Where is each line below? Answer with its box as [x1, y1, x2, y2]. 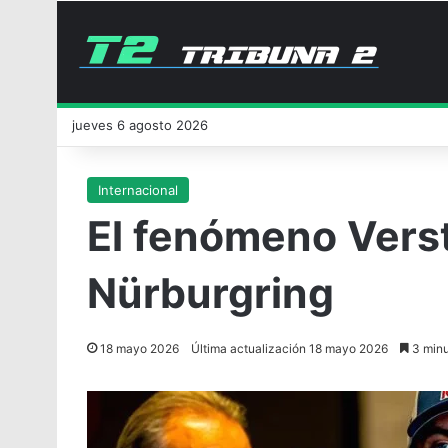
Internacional [98, 182, 178, 198]
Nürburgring [87, 268, 334, 318]
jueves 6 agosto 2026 [72, 117, 208, 133]
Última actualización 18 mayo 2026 [191, 341, 388, 356]
